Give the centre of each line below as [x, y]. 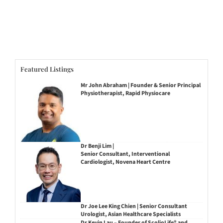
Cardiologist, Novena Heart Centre [125, 162]
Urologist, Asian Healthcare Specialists [130, 215]
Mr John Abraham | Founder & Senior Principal [140, 85]
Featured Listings [47, 69]
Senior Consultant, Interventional [125, 154]
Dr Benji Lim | [97, 146]
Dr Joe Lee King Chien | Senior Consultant [134, 207]
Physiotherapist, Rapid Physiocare [125, 93]
